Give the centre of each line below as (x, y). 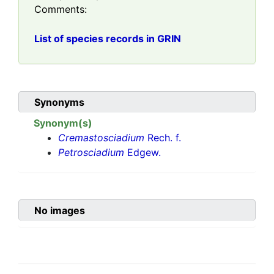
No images (60, 211)
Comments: (61, 9)
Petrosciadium (91, 153)
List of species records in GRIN (108, 39)
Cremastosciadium (101, 138)
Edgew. (143, 153)
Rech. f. (163, 138)
